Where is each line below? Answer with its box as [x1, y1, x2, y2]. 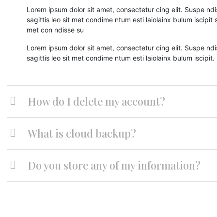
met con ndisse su [27, 25, 84, 34]
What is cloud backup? [28, 126, 136, 140]
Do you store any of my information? [28, 158, 201, 172]
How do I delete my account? [28, 94, 165, 108]
